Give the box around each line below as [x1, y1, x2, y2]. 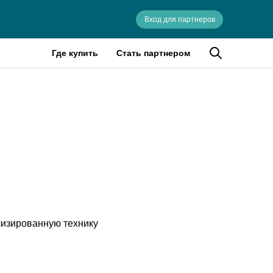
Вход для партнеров [144, 15, 215, 24]
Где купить [52, 48, 98, 58]
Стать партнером [116, 48, 190, 58]
